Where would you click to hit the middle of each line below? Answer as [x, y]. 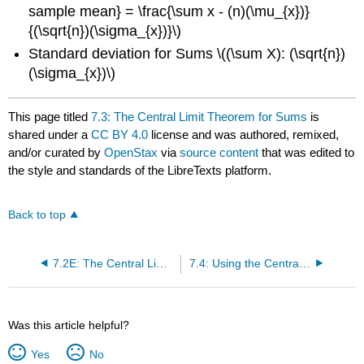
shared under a [50, 135]
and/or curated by [56, 153]
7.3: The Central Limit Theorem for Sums [199, 117]
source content [219, 153]
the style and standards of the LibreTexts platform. [140, 171]
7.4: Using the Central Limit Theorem [304, 263]
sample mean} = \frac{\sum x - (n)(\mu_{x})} [169, 11]
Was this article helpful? [69, 325]
